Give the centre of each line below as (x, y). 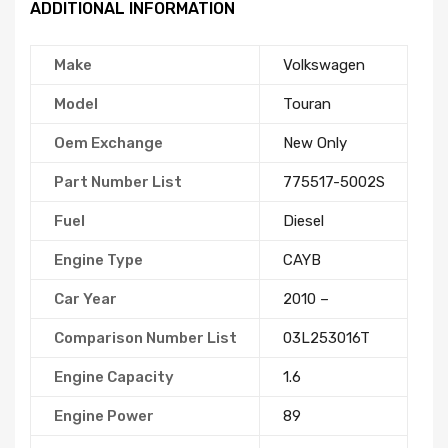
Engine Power (103, 416)
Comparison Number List (145, 338)
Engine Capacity (113, 377)
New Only (314, 143)
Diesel (303, 221)
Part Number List (117, 182)
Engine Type (98, 260)
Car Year (85, 299)
